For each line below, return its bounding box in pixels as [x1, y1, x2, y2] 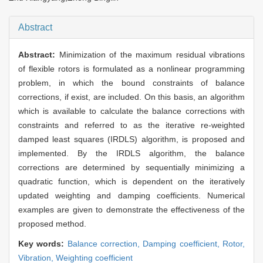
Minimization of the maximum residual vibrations [59, 50, 245, 60]
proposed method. [18, 219, 86, 229]
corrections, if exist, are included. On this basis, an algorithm [18, 92, 245, 102]
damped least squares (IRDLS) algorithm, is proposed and [18, 134, 245, 144]
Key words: [18, 239, 68, 249]
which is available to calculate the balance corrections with [18, 106, 245, 116]
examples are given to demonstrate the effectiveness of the [18, 205, 245, 215]
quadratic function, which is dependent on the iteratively [18, 177, 245, 187]
